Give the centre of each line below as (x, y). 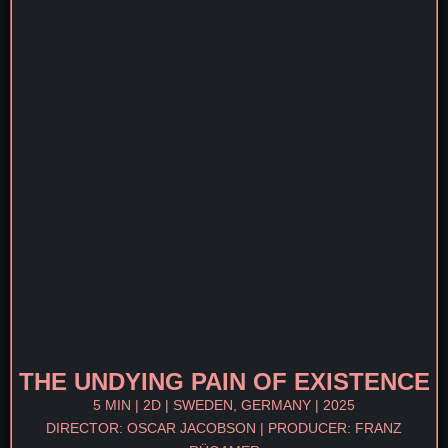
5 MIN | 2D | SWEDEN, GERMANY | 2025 (224, 405)
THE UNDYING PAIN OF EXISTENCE (224, 381)
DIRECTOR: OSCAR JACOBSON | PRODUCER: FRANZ (224, 428)
